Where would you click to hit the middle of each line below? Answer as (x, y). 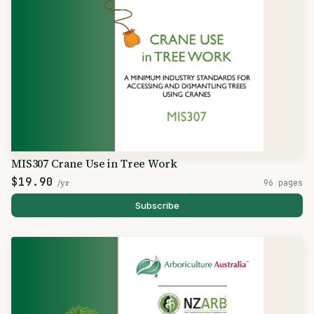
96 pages (283, 183)
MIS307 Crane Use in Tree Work (94, 164)
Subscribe (157, 205)
